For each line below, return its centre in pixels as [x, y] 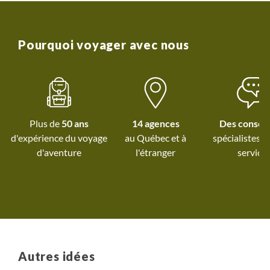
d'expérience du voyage [59, 138]
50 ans [75, 124]
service [252, 152]
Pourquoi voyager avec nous [104, 45]
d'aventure [59, 152]
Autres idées [57, 256]
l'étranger [155, 152]
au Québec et [153, 138]
